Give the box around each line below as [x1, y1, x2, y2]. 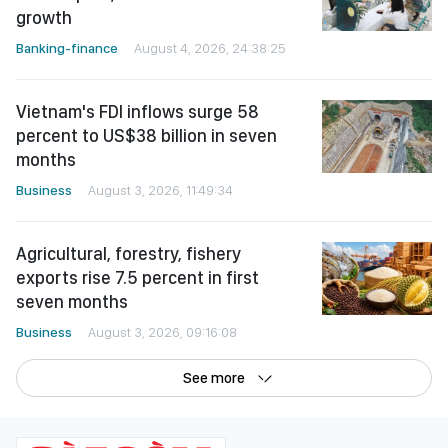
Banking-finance [16, 39, 118, 56]
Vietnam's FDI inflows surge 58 [16, 100, 259, 122]
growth [16, 6, 72, 28]
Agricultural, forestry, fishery [16, 242, 241, 264]
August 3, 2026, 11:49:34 [88, 181, 233, 198]
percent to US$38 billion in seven [16, 124, 277, 146]
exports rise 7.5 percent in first [16, 266, 259, 288]
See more [183, 368, 245, 387]
